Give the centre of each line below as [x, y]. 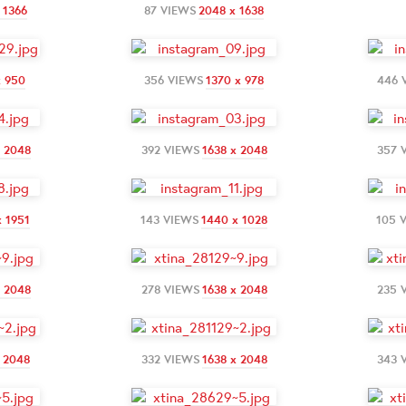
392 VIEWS [170, 150]
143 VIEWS [170, 219]
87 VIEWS [170, 10]
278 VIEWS [170, 289]
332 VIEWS [170, 359]
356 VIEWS [174, 80]
